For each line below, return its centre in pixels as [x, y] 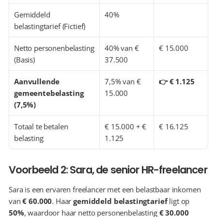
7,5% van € [123, 81]
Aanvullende [37, 81]
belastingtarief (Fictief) [50, 26]
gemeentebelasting [49, 93]
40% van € [122, 48]
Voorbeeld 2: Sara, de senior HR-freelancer [108, 170]
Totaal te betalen [41, 126]
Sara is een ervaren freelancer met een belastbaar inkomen [105, 189]
